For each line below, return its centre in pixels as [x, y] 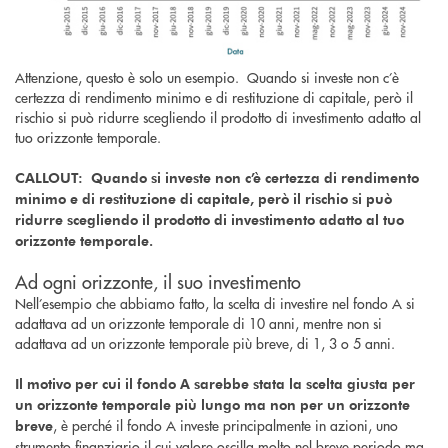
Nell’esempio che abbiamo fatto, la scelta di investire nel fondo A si [215, 303]
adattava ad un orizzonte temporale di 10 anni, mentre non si [198, 323]
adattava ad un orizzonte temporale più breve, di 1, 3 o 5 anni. [209, 343]
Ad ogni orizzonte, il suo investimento [160, 282]
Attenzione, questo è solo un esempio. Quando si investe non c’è [207, 77]
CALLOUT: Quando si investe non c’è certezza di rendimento [217, 178]
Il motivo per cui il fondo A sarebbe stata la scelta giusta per [215, 384]
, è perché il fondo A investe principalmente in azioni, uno [225, 425]
